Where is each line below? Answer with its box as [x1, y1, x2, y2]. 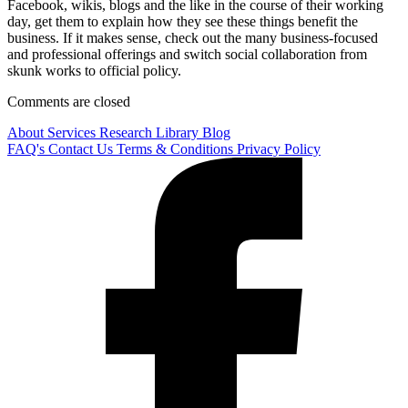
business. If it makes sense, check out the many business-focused [7, 30, 378, 46]
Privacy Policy [237, 141, 321, 158]
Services [47, 125, 99, 141]
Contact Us [48, 141, 117, 158]
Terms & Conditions [117, 141, 237, 158]
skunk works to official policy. [7, 63, 181, 79]
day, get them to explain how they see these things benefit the [7, 14, 358, 30]
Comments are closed [7, 94, 130, 110]
